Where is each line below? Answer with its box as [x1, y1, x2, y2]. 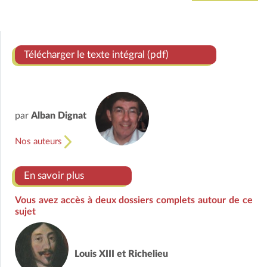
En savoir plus [24, 170, 84, 181]
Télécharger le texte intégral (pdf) [24, 49, 169, 60]
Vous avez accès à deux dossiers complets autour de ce [15, 195, 253, 206]
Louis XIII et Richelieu [74, 249, 168, 259]
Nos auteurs [15, 137, 64, 147]
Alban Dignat [31, 111, 86, 121]
